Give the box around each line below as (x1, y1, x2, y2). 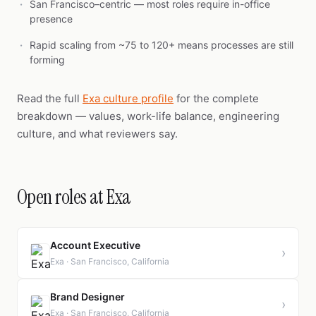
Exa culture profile (83, 92, 174, 105)
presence (30, 13, 73, 25)
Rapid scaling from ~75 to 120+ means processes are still (30, 39, 293, 51)
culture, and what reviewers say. (17, 127, 178, 140)
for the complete (174, 92, 259, 105)
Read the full (17, 92, 83, 105)
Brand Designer (50, 291, 125, 303)
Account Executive (50, 239, 140, 251)
